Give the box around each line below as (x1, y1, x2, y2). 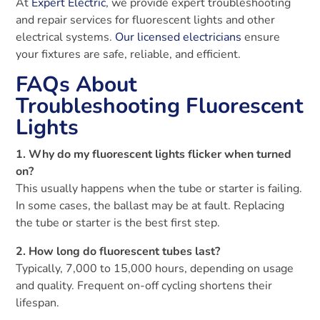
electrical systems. (16, 29, 116, 45)
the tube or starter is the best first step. (16, 214, 221, 231)
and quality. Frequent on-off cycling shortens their (16, 277, 273, 294)
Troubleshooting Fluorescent (16, 91, 304, 121)
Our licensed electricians (115, 29, 242, 45)
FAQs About (16, 69, 138, 99)
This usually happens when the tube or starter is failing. (16, 180, 303, 196)
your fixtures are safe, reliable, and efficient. (16, 46, 241, 62)
